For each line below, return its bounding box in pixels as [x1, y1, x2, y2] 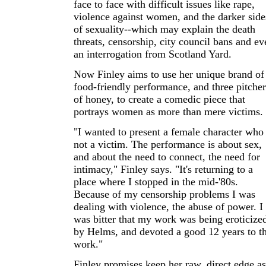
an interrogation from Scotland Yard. [74, 48, 232, 60]
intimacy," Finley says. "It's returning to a [74, 163, 253, 175]
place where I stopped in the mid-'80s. [74, 176, 238, 188]
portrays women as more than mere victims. [74, 106, 263, 118]
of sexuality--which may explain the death [74, 23, 255, 35]
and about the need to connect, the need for [74, 151, 260, 163]
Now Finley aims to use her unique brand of [74, 68, 264, 80]
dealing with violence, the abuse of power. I [74, 201, 263, 213]
